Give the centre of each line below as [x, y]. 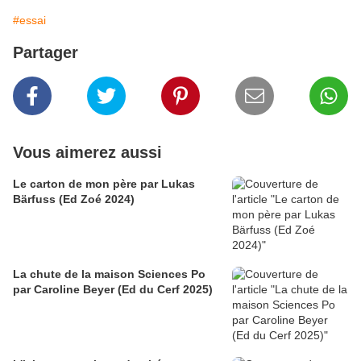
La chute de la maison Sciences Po [109, 274]
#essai [29, 21]
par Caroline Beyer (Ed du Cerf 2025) [113, 290]
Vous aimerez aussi [87, 153]
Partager [46, 53]
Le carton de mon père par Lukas [104, 184]
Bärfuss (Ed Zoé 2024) [74, 199]
